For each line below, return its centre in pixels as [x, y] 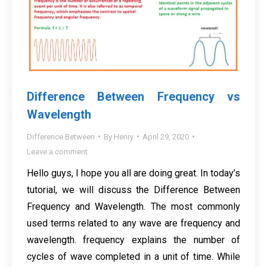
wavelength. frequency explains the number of [133, 240]
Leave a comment [57, 151]
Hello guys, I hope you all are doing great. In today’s [133, 173]
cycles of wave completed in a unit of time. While [133, 256]
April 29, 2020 [166, 136]
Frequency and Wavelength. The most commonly [133, 206]
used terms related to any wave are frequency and [133, 223]
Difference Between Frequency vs [133, 96]
